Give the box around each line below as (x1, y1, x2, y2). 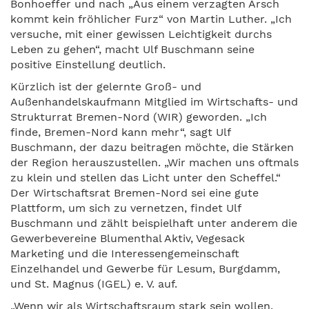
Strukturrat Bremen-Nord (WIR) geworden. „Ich (10, 110, 267, 123)
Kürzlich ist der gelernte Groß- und (10, 80, 201, 93)
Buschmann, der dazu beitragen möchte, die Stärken (10, 141, 294, 154)
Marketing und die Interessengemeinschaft (10, 247, 239, 260)
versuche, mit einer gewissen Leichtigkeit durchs (10, 28, 272, 41)
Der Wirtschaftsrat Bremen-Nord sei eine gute (10, 186, 259, 199)
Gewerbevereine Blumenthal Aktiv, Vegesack (10, 232, 245, 245)
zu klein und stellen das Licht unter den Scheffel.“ (10, 171, 281, 184)
